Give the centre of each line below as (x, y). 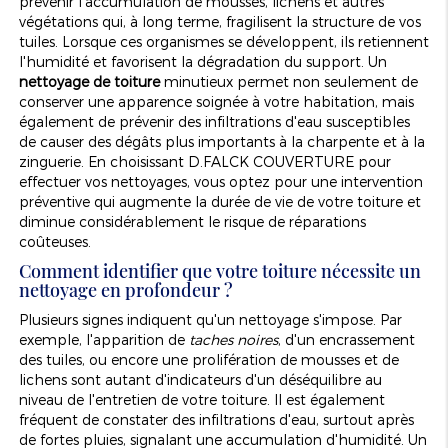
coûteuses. (54, 241)
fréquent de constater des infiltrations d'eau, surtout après (216, 419)
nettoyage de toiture (89, 81)
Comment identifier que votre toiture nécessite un (219, 270)
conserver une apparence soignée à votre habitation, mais (216, 101)
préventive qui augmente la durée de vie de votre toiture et (219, 201)
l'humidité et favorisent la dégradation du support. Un (202, 61)
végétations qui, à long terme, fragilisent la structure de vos (219, 21)
